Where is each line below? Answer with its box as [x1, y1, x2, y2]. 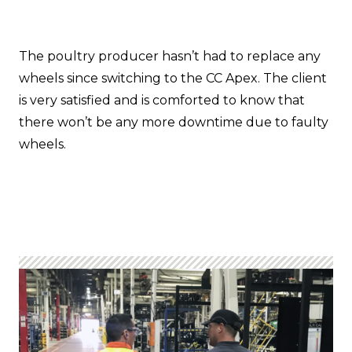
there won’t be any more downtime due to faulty [19, 114, 328, 130]
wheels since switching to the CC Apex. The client [19, 70, 327, 86]
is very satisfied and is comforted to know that [19, 92, 305, 108]
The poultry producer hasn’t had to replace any [19, 48, 321, 64]
